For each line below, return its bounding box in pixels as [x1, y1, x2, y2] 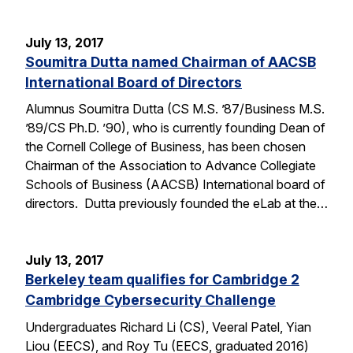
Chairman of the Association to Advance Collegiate [25, 158, 316, 174]
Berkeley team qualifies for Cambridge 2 [25, 271, 299, 288]
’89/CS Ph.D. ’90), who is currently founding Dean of [25, 120, 325, 136]
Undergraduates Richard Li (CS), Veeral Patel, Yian [25, 319, 311, 336]
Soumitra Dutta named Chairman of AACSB [25, 53, 316, 70]
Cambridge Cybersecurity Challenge [25, 292, 276, 309]
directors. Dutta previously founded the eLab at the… [25, 195, 328, 212]
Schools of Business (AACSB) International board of [25, 176, 325, 193]
